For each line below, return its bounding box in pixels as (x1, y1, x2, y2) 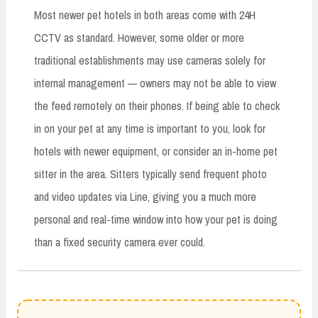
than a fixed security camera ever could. (34, 234, 205, 250)
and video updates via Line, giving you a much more (34, 188, 256, 204)
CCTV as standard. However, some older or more (34, 29, 244, 45)
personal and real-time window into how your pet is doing (34, 211, 278, 227)
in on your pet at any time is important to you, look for (34, 120, 265, 136)
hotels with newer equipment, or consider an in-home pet (34, 143, 278, 159)
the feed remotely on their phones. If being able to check (34, 97, 280, 114)
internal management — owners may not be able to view (34, 75, 276, 91)
